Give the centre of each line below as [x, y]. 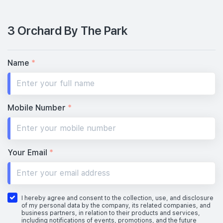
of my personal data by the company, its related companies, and [116, 205]
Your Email [28, 152]
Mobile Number [38, 108]
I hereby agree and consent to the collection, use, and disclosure [117, 198]
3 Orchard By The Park [67, 30]
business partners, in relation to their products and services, [111, 213]
